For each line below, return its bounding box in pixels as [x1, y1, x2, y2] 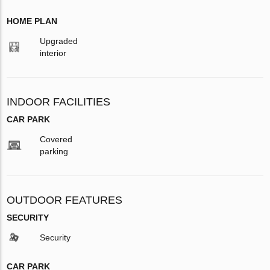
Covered [40, 134, 73, 145]
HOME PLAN [7, 16, 58, 27]
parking [40, 146, 69, 157]
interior [40, 48, 67, 58]
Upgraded [40, 36, 78, 46]
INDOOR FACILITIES [7, 96, 111, 108]
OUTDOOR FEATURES [7, 194, 123, 207]
